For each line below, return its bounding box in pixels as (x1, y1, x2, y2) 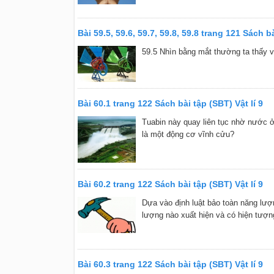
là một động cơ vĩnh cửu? (141, 130, 234, 139)
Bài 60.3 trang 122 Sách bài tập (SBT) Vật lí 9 (77, 259, 263, 269)
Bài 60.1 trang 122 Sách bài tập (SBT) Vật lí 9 (77, 98, 263, 109)
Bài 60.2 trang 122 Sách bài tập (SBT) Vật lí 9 (77, 179, 263, 189)
